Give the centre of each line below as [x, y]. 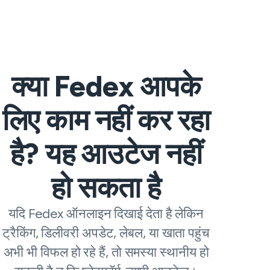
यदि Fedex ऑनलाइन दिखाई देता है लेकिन [106, 214]
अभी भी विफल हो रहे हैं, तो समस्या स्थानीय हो [106, 252]
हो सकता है [106, 187]
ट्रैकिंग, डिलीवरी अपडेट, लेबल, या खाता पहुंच [106, 233]
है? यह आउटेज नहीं [106, 154]
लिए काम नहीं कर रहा [106, 120]
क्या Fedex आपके [106, 86]
